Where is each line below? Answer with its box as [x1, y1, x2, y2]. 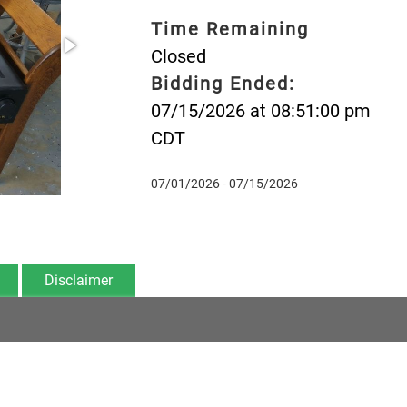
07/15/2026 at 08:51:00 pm [150, 99, 371, 122]
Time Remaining [150, 17, 309, 40]
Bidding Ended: [150, 72, 295, 94]
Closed [150, 45, 206, 67]
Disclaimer [45, 271, 113, 289]
